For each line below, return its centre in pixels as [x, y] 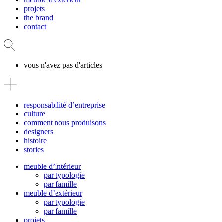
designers [38, 132]
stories [34, 149]
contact [35, 27]
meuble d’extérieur [53, 193]
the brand [38, 18]
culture [34, 114]
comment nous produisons [65, 123]
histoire [35, 140]
